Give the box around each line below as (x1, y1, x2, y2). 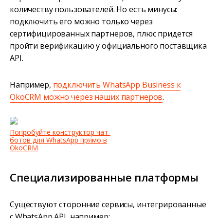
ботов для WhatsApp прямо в (10, 135, 107, 145)
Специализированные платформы (10, 169, 199, 184)
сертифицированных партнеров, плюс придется (10, 28, 193, 39)
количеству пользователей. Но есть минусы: (10, 3, 178, 15)
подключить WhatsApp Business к (53, 79, 181, 90)
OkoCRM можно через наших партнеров (10, 91, 163, 102)
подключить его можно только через (10, 16, 153, 27)
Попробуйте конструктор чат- (10, 127, 110, 137)
